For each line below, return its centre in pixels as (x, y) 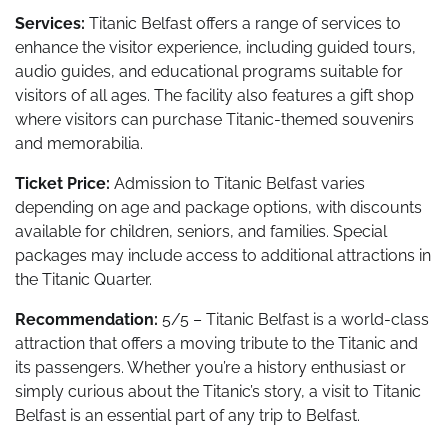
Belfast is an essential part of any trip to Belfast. (187, 415)
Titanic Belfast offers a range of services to (243, 23)
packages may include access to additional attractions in (223, 255)
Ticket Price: (62, 183)
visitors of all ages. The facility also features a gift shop (214, 95)
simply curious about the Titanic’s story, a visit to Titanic (218, 391)
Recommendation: (86, 319)
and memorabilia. (79, 143)
